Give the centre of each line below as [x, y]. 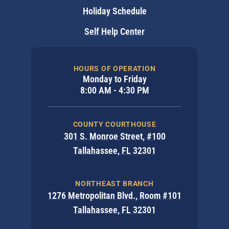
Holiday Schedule [114, 11]
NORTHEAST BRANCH [114, 184]
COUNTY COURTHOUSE [114, 124]
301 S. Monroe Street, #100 [114, 136]
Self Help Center [114, 31]
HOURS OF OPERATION [114, 68]
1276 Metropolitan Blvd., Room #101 [114, 196]
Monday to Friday [114, 79]
